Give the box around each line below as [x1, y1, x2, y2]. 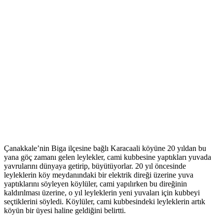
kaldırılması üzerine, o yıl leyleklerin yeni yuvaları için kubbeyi [4, 188, 200, 197]
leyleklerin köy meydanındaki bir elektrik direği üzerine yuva [4, 171, 193, 180]
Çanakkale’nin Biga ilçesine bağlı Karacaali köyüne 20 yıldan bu [4, 144, 206, 153]
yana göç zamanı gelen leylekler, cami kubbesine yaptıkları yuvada [4, 153, 211, 162]
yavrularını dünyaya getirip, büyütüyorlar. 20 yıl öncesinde [4, 162, 186, 171]
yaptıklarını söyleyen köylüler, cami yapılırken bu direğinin [4, 180, 187, 188]
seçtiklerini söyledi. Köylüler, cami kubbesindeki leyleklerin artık [4, 197, 205, 206]
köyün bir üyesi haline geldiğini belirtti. [4, 206, 126, 215]
